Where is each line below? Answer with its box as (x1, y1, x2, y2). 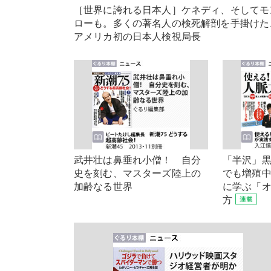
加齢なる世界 (74, 181, 132, 192)
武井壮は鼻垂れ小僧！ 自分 (74, 154, 201, 165)
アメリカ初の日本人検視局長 (74, 31, 201, 42)
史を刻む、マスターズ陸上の (74, 168, 201, 178)
